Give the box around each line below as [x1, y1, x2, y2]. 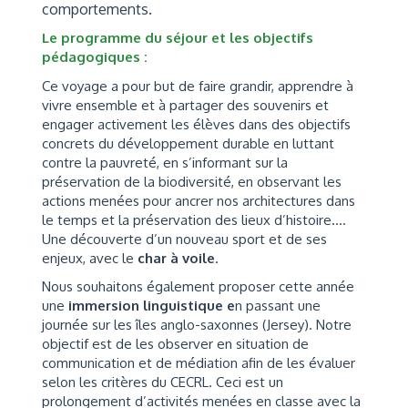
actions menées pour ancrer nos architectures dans [42, 191, 355, 209]
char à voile [138, 249, 215, 267]
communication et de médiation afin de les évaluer [42, 354, 355, 372]
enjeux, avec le [42, 249, 138, 267]
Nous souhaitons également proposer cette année [42, 278, 354, 295]
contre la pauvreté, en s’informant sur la [42, 153, 288, 171]
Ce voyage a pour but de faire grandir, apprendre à [42, 76, 353, 95]
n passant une [235, 297, 321, 314]
